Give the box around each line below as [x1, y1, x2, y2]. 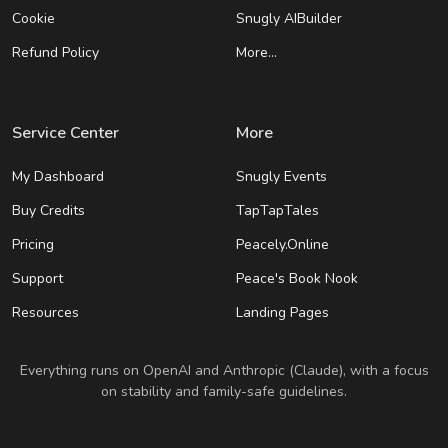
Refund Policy [12, 43, 99, 62]
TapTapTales [236, 201, 319, 220]
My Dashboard [12, 167, 104, 186]
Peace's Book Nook [236, 269, 358, 288]
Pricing [12, 235, 54, 254]
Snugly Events [236, 167, 327, 186]
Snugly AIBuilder [236, 9, 342, 28]
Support [12, 269, 63, 288]
